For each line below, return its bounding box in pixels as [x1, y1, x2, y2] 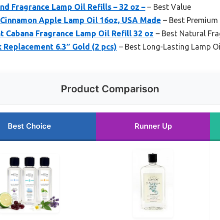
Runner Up [134, 121, 172, 131]
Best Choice [7, 121, 51, 131]
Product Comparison [61, 82, 159, 95]
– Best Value [145, 2, 191, 11]
